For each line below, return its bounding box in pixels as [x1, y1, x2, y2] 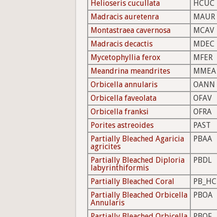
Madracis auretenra [91, 12, 159, 22]
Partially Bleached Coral [91, 177, 174, 186]
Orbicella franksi [91, 107, 149, 117]
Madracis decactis [91, 39, 153, 49]
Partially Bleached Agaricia [91, 134, 184, 144]
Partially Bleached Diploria [91, 155, 185, 165]
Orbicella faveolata [91, 93, 156, 103]
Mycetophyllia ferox [91, 53, 160, 62]
